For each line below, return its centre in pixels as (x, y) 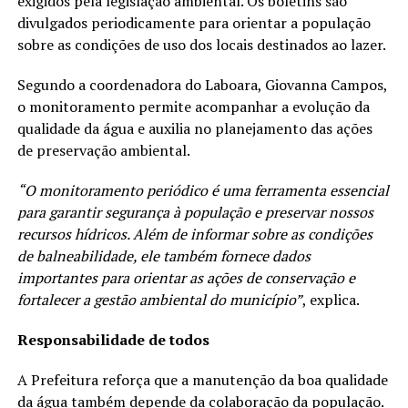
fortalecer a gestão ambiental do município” (159, 300)
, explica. (331, 300)
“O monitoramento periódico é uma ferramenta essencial (203, 191)
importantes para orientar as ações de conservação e (186, 278)
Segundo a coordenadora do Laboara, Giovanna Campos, (202, 85)
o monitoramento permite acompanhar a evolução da (193, 107)
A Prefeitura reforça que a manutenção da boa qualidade (202, 380)
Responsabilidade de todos (115, 340)
